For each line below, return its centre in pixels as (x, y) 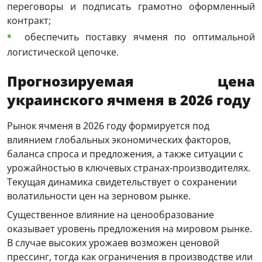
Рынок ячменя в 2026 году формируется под (108, 126)
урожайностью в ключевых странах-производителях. (129, 168)
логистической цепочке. (63, 52)
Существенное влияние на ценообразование (111, 215)
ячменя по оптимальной (191, 37)
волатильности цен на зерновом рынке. (99, 196)
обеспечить (55, 37)
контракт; (29, 21)
